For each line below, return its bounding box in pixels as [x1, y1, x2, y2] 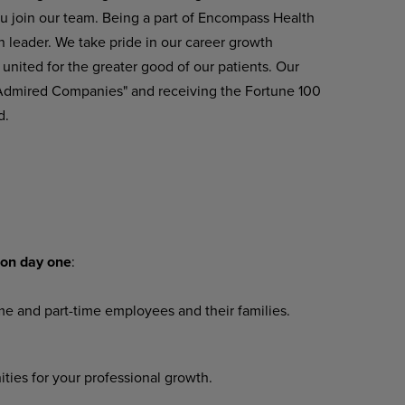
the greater [67, 56, 137, 76]
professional [83, 367, 161, 387]
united [2, 56, 43, 76]
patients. [217, 56, 272, 76]
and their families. [177, 300, 290, 320]
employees [104, 300, 174, 320]
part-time [43, 300, 101, 320]
